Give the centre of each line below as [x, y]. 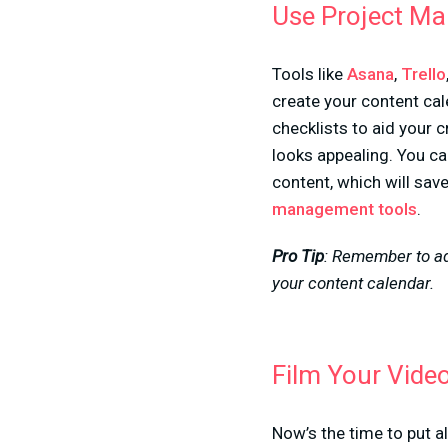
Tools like [309, 74]
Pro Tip [298, 256]
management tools [344, 209]
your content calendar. [353, 283]
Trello [423, 74]
